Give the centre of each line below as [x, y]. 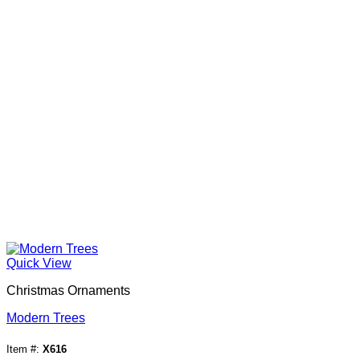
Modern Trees [46, 318]
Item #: [25, 350]
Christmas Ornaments [68, 291]
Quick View [39, 264]
